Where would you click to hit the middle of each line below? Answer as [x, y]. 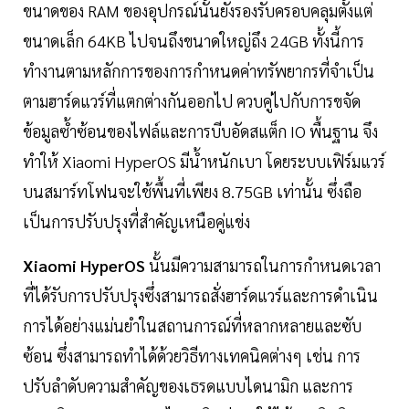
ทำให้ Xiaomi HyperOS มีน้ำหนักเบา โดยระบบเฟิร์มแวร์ [204, 162]
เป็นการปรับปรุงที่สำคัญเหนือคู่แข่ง [136, 222]
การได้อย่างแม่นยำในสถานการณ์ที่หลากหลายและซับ [192, 326]
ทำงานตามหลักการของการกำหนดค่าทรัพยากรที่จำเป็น [199, 71]
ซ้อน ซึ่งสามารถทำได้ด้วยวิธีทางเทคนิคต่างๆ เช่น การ [192, 356]
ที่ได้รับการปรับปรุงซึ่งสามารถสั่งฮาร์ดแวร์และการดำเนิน [200, 296]
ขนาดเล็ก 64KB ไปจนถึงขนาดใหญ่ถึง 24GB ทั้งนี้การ [194, 41]
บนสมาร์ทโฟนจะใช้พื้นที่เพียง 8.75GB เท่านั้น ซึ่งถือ [192, 192]
